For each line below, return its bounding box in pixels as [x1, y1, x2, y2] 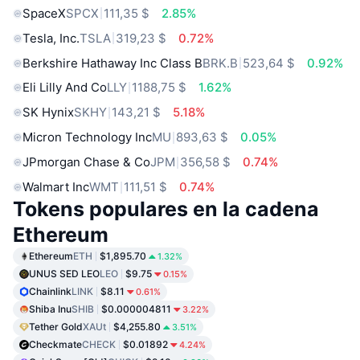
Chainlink [29, 285, 72, 298]
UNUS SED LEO [29, 268, 100, 280]
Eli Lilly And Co [22, 80, 107, 96]
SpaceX [22, 5, 66, 21]
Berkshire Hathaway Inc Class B [22, 55, 202, 71]
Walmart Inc [22, 179, 89, 195]
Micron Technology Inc [22, 129, 152, 145]
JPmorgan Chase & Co [22, 154, 150, 170]
